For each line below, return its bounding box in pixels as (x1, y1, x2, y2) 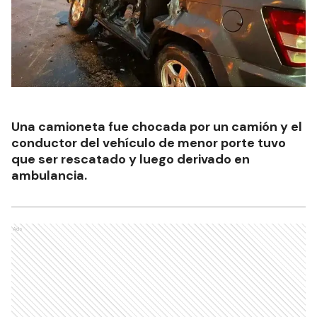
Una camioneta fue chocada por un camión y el (11, 117, 302, 135)
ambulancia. (11, 166, 87, 184)
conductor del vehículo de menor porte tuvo (11, 134, 286, 151)
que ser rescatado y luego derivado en (11, 150, 250, 168)
